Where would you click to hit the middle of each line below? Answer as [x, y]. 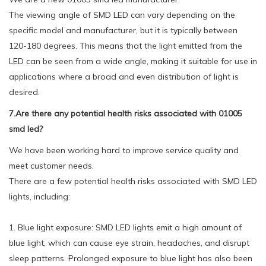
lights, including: [39, 196]
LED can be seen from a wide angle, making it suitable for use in [133, 61]
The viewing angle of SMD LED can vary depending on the [122, 15]
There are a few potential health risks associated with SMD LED [133, 181]
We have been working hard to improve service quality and [124, 150]
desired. [24, 92]
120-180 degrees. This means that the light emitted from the [126, 45]
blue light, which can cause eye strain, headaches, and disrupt [129, 243]
